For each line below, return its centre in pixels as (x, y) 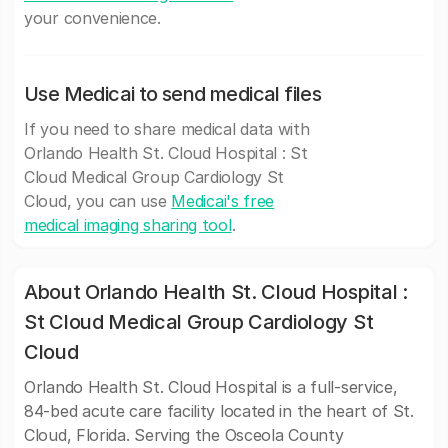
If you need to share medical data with (167, 129)
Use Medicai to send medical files (173, 94)
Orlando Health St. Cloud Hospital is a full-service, (211, 387)
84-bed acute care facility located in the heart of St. (219, 411)
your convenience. (92, 18)
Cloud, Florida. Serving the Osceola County (184, 435)
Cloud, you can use (98, 201)
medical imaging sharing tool (128, 225)
